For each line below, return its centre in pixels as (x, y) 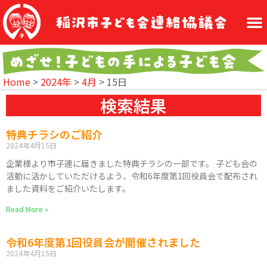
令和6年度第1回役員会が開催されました (103, 242)
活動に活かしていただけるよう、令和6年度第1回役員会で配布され (132, 176)
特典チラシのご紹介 (54, 134)
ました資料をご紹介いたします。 (68, 188)
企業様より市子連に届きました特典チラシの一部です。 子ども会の (132, 163)
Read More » (27, 209)
